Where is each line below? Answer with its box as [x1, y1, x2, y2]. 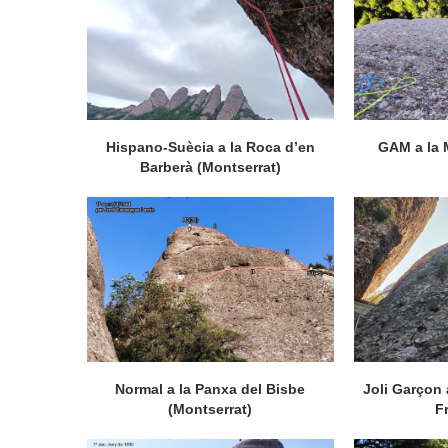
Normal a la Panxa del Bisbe [115, 380, 306, 397]
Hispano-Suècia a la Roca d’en [105, 139, 315, 156]
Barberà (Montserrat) [139, 159, 281, 176]
